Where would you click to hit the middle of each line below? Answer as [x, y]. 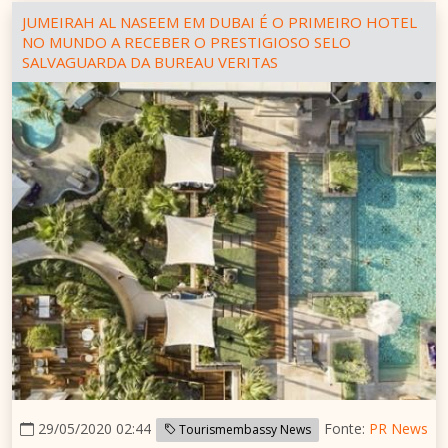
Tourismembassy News [243, 429]
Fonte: [346, 428]
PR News [398, 428]
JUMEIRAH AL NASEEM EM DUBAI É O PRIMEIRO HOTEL [219, 21]
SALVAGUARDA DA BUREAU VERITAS [150, 61]
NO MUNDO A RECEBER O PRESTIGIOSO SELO [186, 41]
